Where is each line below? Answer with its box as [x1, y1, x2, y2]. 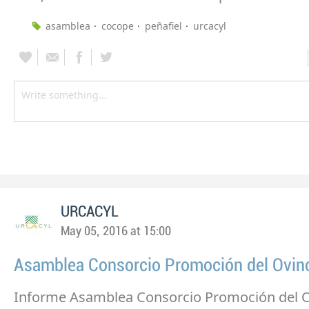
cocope [101, 19, 134, 33]
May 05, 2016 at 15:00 [61, 225, 171, 239]
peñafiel [145, 19, 182, 33]
